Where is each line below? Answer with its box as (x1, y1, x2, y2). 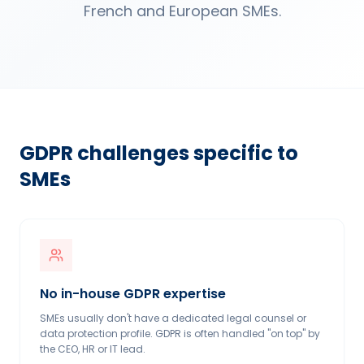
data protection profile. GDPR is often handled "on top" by (40, 327, 320, 340)
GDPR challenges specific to (19, 140, 298, 167)
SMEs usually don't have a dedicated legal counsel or (40, 311, 306, 325)
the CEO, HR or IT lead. (40, 342, 145, 356)
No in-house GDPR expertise (40, 284, 226, 303)
